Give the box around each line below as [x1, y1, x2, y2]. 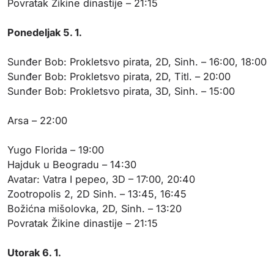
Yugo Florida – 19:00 [7, 144, 104, 156]
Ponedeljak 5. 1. [7, 26, 82, 39]
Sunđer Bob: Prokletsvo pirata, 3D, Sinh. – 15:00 [7, 85, 235, 97]
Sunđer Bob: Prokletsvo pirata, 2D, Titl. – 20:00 [7, 70, 231, 83]
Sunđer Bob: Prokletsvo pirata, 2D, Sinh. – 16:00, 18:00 [7, 56, 267, 68]
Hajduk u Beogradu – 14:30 [7, 158, 136, 171]
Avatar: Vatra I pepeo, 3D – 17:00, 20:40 [7, 173, 195, 185]
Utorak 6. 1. [7, 246, 61, 259]
